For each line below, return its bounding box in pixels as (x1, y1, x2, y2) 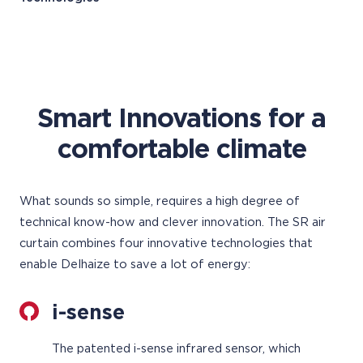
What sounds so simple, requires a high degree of (19, 195, 300, 207)
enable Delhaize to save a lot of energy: (19, 258, 250, 271)
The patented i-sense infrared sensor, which (52, 343, 301, 355)
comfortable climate (57, 137, 306, 163)
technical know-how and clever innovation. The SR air (19, 216, 326, 228)
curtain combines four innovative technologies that (19, 237, 313, 250)
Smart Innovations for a (37, 106, 326, 132)
